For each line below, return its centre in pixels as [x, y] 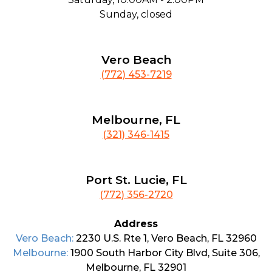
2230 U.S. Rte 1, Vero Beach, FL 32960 [166, 238]
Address [136, 224]
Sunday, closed [136, 14]
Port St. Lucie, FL [136, 180]
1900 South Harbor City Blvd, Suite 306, [165, 253]
